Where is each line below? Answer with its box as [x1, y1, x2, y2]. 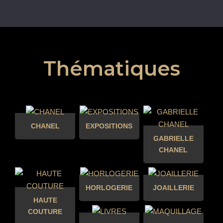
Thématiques [43, 56, 180, 81]
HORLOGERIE [86, 184, 133, 192]
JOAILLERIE [152, 184, 194, 192]
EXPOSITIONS [86, 122, 133, 130]
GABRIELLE [153, 134, 194, 143]
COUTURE [28, 208, 63, 216]
